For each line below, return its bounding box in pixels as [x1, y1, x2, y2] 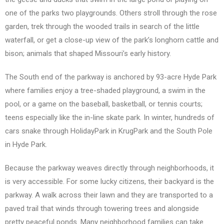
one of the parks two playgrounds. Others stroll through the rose [5, 8, 217, 18]
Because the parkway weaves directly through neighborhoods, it [5, 163, 214, 173]
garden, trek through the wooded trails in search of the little [5, 22, 199, 31]
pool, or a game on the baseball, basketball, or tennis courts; [5, 99, 202, 109]
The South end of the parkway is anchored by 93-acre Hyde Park [5, 72, 216, 82]
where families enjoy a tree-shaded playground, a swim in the [5, 86, 205, 95]
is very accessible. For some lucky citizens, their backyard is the [5, 177, 214, 186]
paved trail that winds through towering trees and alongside [5, 204, 199, 213]
